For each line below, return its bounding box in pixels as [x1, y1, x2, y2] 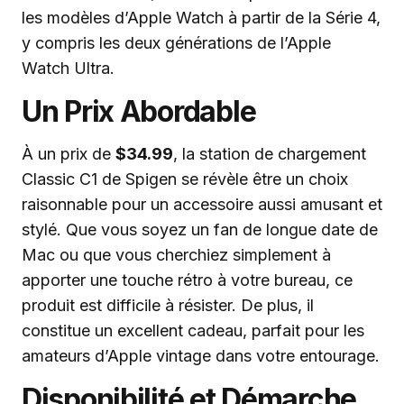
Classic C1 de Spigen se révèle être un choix [22, 170, 348, 189]
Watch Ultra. [22, 59, 115, 78]
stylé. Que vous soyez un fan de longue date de [22, 220, 378, 240]
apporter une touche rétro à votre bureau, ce [22, 271, 353, 290]
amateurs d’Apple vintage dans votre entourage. [22, 346, 380, 366]
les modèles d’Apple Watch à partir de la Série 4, [22, 8, 381, 28]
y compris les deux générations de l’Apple [22, 33, 331, 53]
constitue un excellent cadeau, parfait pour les [22, 321, 364, 341]
